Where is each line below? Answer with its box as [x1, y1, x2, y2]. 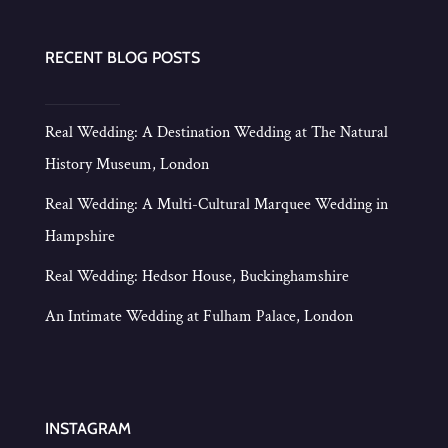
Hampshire [44, 226, 115, 248]
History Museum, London [44, 154, 209, 176]
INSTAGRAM [44, 418, 131, 438]
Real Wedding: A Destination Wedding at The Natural [44, 122, 388, 144]
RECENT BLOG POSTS [44, 48, 200, 68]
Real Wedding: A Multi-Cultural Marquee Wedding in [44, 194, 388, 216]
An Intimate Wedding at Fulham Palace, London [44, 306, 353, 328]
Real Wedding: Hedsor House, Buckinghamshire [44, 266, 349, 288]
